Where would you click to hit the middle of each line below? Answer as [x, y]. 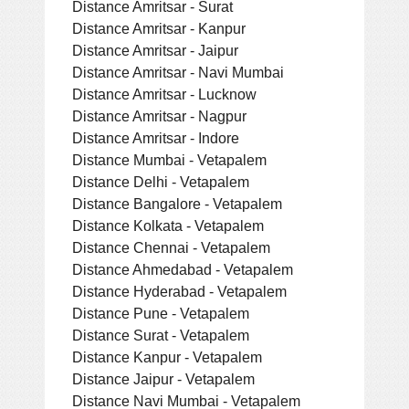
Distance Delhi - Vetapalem [161, 181]
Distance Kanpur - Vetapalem [167, 357]
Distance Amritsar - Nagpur [159, 115]
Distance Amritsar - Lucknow [164, 94]
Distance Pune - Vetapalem [161, 313]
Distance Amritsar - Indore [156, 137]
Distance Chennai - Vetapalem [171, 247]
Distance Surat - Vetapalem [161, 335]
